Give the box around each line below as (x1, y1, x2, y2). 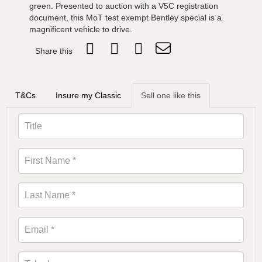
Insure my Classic (56, 91, 121, 100)
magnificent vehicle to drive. (29, 25, 132, 34)
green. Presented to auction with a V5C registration (29, 1, 218, 11)
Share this (35, 46, 73, 56)
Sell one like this (141, 91, 201, 100)
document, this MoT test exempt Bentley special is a (29, 13, 222, 22)
